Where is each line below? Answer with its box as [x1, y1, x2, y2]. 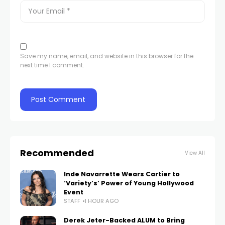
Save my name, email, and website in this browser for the [20, 52, 193, 60]
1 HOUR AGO [84, 197, 119, 205]
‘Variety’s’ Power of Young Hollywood [64, 179, 194, 187]
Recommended [20, 147, 94, 159]
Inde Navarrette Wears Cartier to [64, 170, 180, 178]
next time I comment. [20, 61, 84, 69]
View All [185, 149, 205, 157]
